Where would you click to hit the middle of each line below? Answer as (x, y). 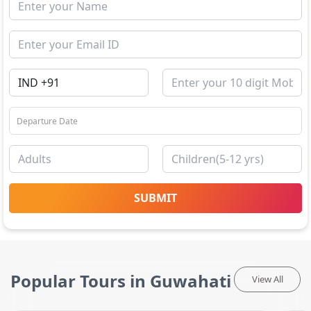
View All (267, 279)
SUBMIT (155, 198)
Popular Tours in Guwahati (121, 281)
